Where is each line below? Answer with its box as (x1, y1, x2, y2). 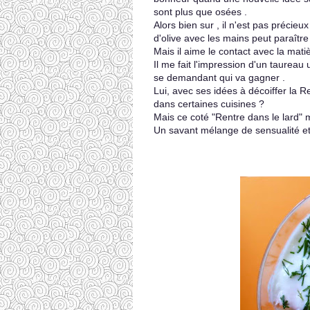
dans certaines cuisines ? (154, 98, 264, 109)
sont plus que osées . (154, 6, 247, 17)
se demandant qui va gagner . (154, 72, 285, 83)
